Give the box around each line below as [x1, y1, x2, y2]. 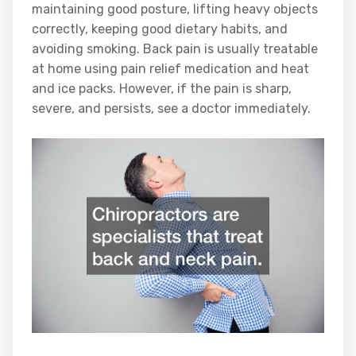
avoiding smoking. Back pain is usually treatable [32, 41, 318, 56]
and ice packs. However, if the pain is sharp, [32, 80, 292, 96]
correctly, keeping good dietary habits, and [32, 21, 288, 37]
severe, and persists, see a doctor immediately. [32, 100, 311, 116]
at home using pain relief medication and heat [32, 60, 309, 76]
